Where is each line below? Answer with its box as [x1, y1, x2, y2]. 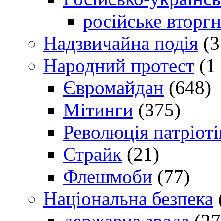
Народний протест [43, 54, 194, 76]
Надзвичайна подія [43, 32, 198, 54]
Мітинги [63, 99, 133, 120]
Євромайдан [63, 76, 164, 98]
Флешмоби [63, 165, 152, 187]
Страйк [63, 143, 122, 165]
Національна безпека [43, 187, 213, 209]
